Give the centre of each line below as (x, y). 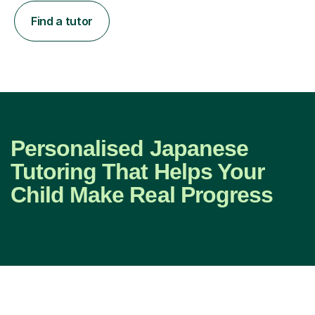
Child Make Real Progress (142, 194)
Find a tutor (62, 21)
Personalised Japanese (129, 148)
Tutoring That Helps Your (137, 171)
